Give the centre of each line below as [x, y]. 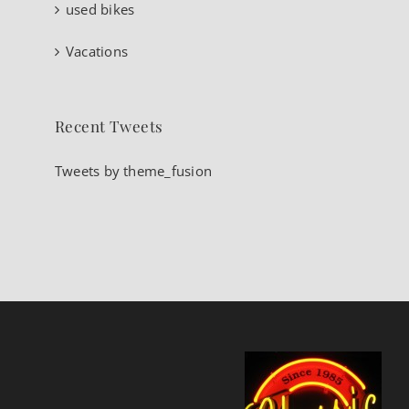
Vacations [97, 51]
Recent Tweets [109, 126]
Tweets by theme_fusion [133, 170]
